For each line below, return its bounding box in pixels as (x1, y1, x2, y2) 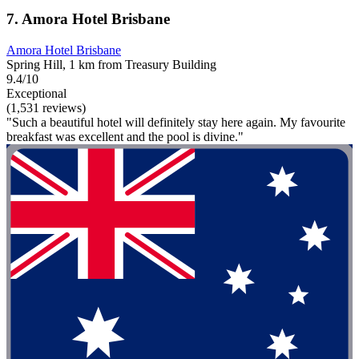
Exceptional (6, 87, 67, 101)
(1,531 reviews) (6, 101, 86, 115)
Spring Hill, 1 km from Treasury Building (6, 58, 216, 72)
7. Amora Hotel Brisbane (6, 10, 170, 28)
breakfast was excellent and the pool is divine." (6, 130, 244, 144)
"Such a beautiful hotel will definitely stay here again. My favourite (6, 115, 345, 130)
